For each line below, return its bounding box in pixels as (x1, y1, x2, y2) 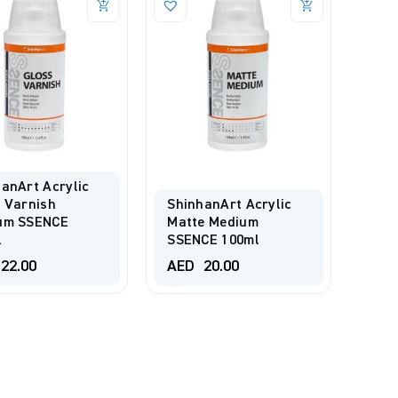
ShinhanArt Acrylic (167, 197, 292, 212)
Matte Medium (167, 215, 259, 230)
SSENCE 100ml (167, 233, 259, 248)
